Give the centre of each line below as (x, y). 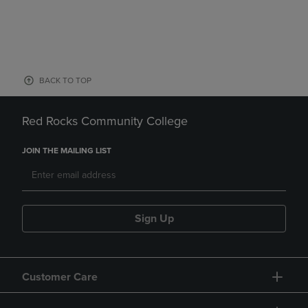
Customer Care (60, 277)
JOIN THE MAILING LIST (67, 151)
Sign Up (154, 219)
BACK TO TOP (65, 81)
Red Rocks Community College (105, 121)
